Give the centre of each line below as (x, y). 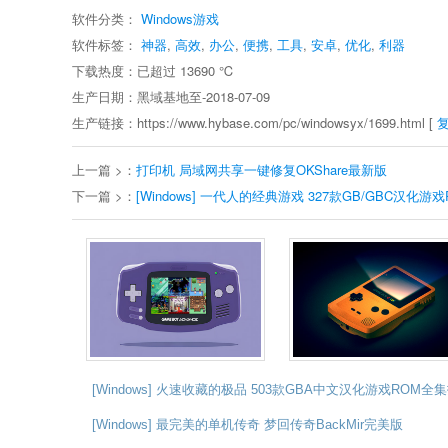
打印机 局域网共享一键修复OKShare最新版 (261, 169)
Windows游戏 (180, 18)
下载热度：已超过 (124, 70)
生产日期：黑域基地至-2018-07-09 (171, 96)
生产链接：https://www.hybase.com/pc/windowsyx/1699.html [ (254, 122)
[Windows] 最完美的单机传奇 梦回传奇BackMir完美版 (247, 424)
